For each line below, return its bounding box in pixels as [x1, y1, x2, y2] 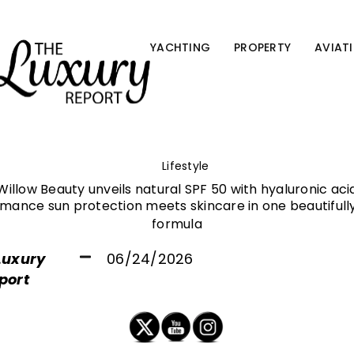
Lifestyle [162, 158, 209, 174]
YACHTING [150, 40, 210, 55]
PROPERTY [234, 40, 291, 55]
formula [152, 215, 202, 233]
